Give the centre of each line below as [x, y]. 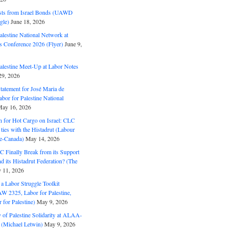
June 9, [73, 44]
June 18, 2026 [27, 21]
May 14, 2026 [42, 138]
